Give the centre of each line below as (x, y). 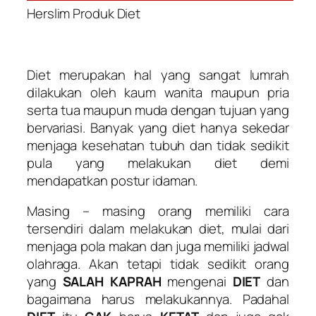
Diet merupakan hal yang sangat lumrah (158, 74)
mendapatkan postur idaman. (113, 180)
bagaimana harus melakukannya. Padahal (158, 299)
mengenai (197, 282)
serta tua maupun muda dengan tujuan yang (158, 110)
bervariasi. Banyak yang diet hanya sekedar (158, 127)
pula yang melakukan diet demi (158, 163)
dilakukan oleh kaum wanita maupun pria (158, 92)
